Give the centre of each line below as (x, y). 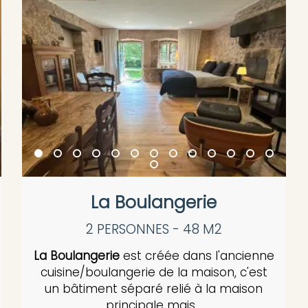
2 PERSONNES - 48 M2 (154, 230)
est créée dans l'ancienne (197, 256)
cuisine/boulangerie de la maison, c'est (154, 273)
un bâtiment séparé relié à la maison (154, 289)
